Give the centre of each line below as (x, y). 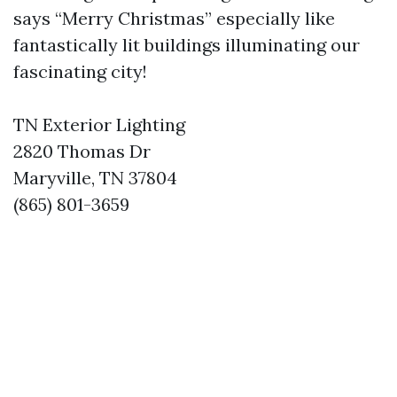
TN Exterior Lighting (99, 125)
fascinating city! (80, 72)
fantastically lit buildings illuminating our (187, 45)
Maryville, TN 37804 (95, 178)
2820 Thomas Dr (82, 152)
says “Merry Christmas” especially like (174, 19)
